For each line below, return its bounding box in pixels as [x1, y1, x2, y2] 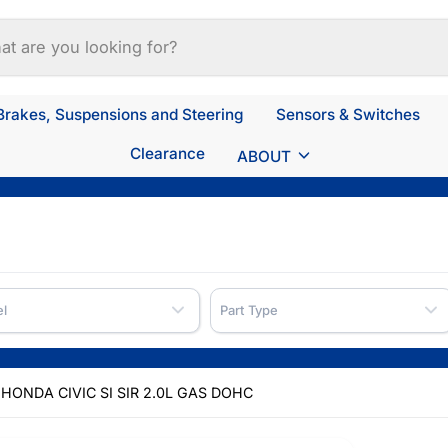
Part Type [220, 302, 278, 319]
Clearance [129, 143, 206, 163]
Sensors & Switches [275, 104, 420, 124]
